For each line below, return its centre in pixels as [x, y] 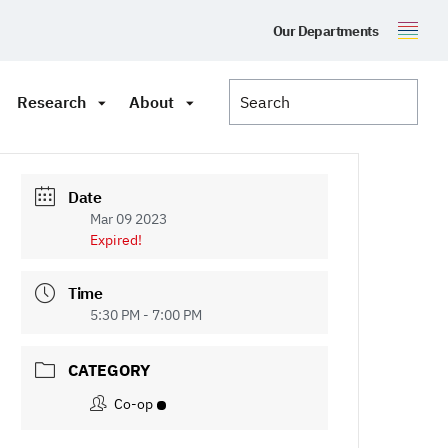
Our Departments [325, 30]
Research [51, 102]
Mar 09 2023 [129, 218]
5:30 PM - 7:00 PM [146, 315]
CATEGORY [109, 370]
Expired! [116, 239]
